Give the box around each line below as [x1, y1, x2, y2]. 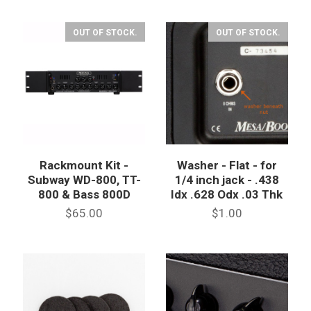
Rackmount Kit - [40, 158, 129, 173]
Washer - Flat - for [176, 158, 277, 173]
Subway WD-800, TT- [27, 173, 141, 187]
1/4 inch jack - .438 [174, 173, 279, 187]
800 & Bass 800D [37, 187, 131, 202]
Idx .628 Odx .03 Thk [171, 187, 283, 202]
